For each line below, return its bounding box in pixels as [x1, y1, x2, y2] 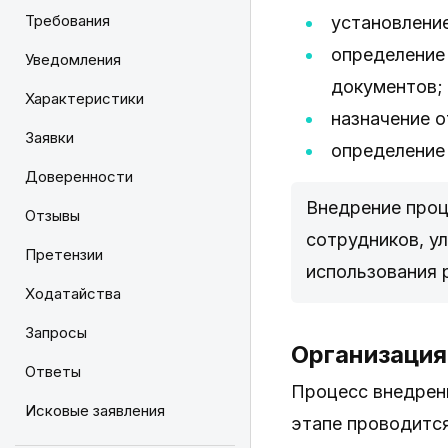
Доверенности [25, 167, 133, 186]
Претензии [25, 245, 103, 264]
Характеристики [25, 89, 144, 108]
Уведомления [25, 50, 121, 69]
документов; [331, 76, 443, 97]
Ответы [25, 362, 81, 381]
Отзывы [25, 206, 80, 225]
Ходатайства [25, 284, 121, 303]
